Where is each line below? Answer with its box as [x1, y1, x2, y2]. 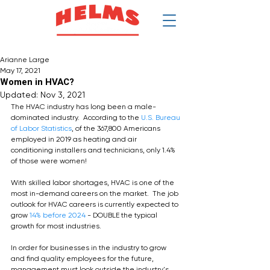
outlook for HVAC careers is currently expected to [11, 200, 180, 209]
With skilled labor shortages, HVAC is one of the [11, 178, 176, 187]
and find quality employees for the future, [11, 254, 155, 263]
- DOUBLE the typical [86, 211, 159, 219]
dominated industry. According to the [11, 113, 141, 122]
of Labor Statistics [11, 124, 72, 133]
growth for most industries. [11, 222, 105, 230]
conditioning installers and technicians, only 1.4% [11, 146, 177, 154]
